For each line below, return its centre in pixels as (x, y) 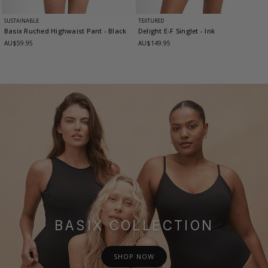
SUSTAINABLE (22, 20)
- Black (115, 31)
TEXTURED (151, 20)
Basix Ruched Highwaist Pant (54, 31)
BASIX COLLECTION (134, 225)
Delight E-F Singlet (169, 31)
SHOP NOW (134, 256)
